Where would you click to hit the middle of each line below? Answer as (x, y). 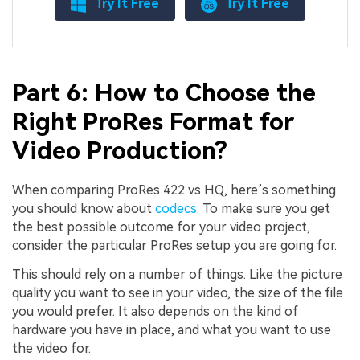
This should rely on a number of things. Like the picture (177, 274)
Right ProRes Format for (153, 121)
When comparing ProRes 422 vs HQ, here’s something (174, 190)
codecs (176, 208)
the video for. (51, 348)
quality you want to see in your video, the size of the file (178, 292)
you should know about (84, 208)
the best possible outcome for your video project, (161, 227)
